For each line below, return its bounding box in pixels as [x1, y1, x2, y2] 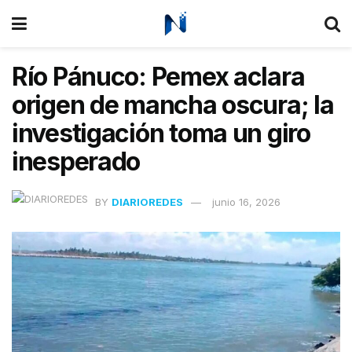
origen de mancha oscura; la [12, 90, 334, 120]
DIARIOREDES [112, 195, 183, 208]
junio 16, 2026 [212, 195, 280, 208]
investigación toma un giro [12, 118, 310, 148]
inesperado [12, 146, 141, 177]
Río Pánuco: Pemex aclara [12, 61, 305, 92]
